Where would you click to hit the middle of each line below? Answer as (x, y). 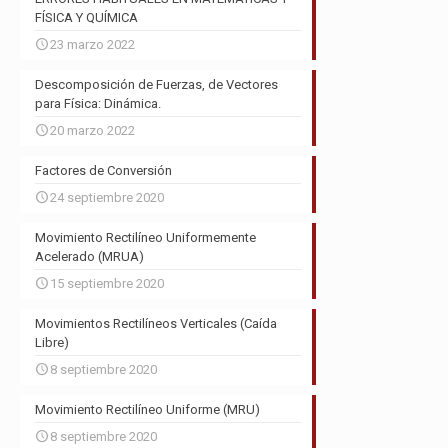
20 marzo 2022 (92, 130)
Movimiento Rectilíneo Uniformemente (145, 237)
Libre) (52, 342)
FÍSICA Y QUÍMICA (86, 17)
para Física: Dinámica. (98, 103)
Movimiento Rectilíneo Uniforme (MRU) (147, 409)
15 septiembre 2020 (107, 283)
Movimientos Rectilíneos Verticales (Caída (156, 323)
